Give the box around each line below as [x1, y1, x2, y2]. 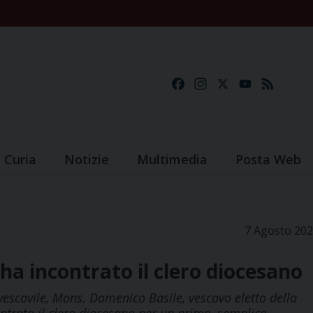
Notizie [64, 151, 109, 168]
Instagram [209, 76, 263, 92]
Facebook [187, 76, 237, 92]
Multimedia [137, 151, 208, 168]
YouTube [254, 76, 302, 92]
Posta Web [235, 151, 301, 168]
